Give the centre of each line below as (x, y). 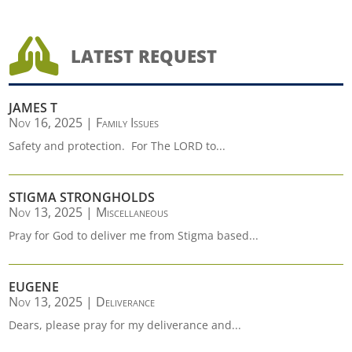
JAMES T (33, 108)
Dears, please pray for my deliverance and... (125, 325)
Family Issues (128, 123)
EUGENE (34, 287)
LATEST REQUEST (143, 56)
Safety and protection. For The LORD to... (117, 146)
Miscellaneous (132, 212)
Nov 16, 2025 (46, 123)
